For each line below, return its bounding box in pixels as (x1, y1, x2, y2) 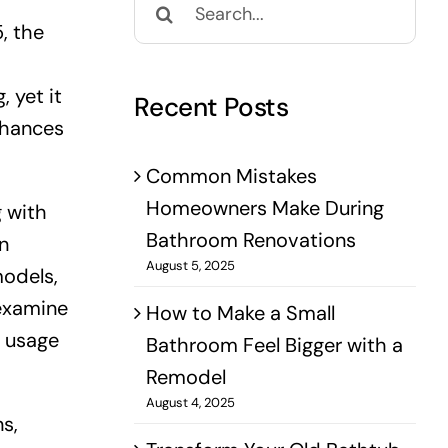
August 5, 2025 (146, 256, 236, 274)
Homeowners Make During (146, 194, 385, 221)
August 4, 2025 (146, 393, 236, 411)
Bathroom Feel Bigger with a (146, 331, 404, 358)
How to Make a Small (146, 299, 336, 326)
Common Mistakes (146, 162, 318, 189)
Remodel (146, 363, 227, 390)
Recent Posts (134, 90, 289, 125)
